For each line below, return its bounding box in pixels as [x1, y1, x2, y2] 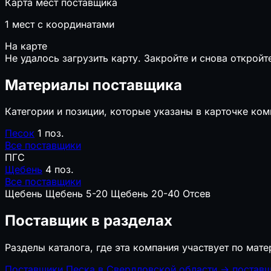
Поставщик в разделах [5, 212, 172, 230]
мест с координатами [9, 18, 114, 30]
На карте [5, 39, 47, 52]
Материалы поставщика [5, 76, 182, 94]
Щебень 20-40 [111, 188, 180, 200]
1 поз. [38, 127, 64, 140]
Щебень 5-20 [45, 188, 108, 200]
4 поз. [45, 163, 74, 176]
